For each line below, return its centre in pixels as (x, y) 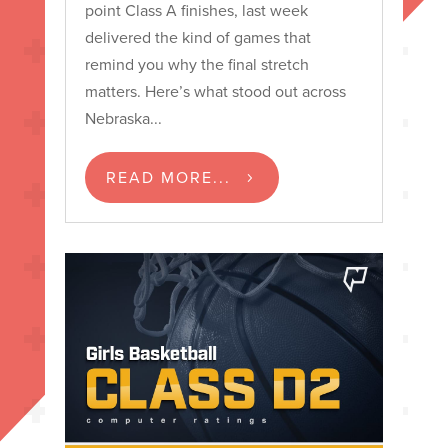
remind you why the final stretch (196, 65)
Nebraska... (123, 119)
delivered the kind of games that (197, 38)
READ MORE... (168, 177)
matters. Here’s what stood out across (215, 92)
